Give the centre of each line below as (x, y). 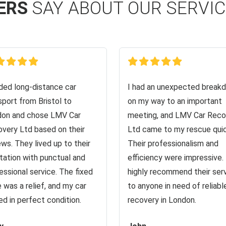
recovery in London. (162, 200)
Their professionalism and (173, 144)
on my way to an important (175, 101)
